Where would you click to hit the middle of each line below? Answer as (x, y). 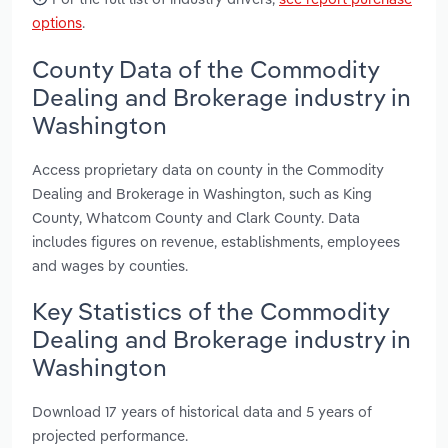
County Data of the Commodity (205, 68)
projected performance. (110, 436)
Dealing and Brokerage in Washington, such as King (202, 193)
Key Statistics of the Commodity (210, 310)
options (57, 23)
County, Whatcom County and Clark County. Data (196, 217)
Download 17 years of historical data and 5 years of (202, 412)
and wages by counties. (110, 265)
